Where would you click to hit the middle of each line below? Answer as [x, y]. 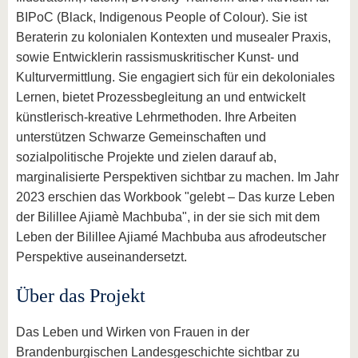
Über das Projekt [81, 296]
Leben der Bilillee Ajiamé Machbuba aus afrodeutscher [171, 237]
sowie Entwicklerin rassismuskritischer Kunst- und [157, 58]
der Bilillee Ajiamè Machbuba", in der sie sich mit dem [168, 217]
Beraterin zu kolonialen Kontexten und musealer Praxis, [173, 38]
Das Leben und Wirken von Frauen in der [133, 332]
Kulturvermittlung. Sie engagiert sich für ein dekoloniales [175, 78]
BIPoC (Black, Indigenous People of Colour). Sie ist [161, 18]
